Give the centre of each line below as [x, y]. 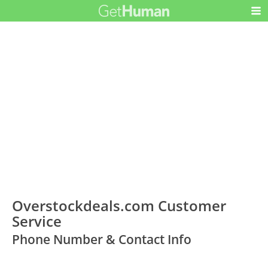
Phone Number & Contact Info [102, 239]
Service [37, 221]
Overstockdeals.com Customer [119, 205]
